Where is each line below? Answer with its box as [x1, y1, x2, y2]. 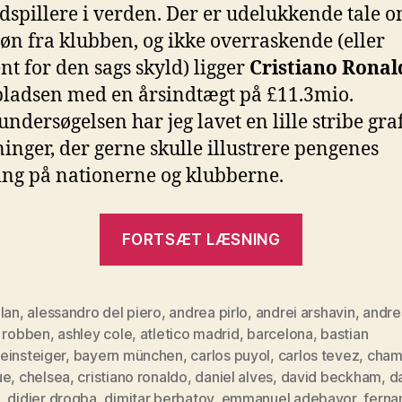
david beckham [280, 368, 382, 387]
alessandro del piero [27, 303, 162, 322]
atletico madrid [139, 325, 240, 344]
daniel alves [195, 368, 274, 387]
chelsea [18, 368, 70, 387]
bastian [320, 325, 369, 344]
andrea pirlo [169, 303, 249, 322]
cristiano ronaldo [77, 368, 188, 387]
